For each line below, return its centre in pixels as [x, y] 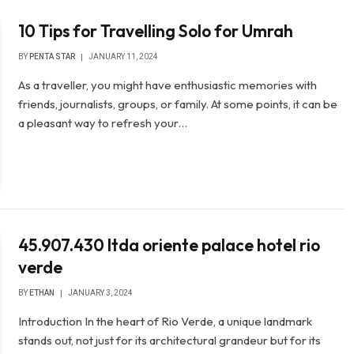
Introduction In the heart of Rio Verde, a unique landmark [166, 321]
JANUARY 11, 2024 [124, 57]
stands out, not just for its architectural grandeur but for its [170, 340]
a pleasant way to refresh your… [103, 123]
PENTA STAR [53, 57]
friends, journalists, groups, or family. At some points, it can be [178, 104]
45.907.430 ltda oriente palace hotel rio [169, 245]
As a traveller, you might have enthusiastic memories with [168, 85]
